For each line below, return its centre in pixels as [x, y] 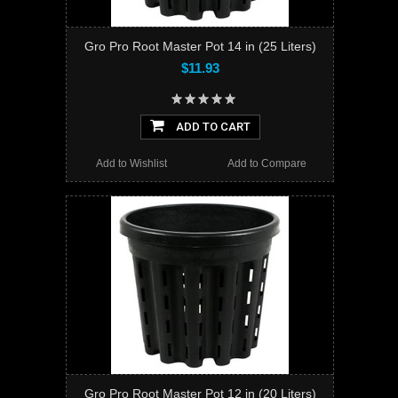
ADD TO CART [211, 127]
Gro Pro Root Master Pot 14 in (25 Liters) [200, 47]
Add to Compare [267, 164]
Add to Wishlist [132, 164]
